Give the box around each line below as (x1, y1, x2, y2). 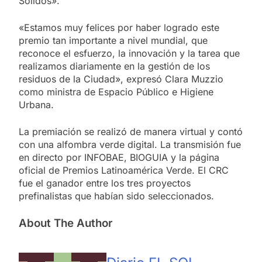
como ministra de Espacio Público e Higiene (19, 85, 213, 98)
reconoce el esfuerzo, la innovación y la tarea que (19, 47, 240, 59)
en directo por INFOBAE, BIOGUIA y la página (19, 151, 219, 163)
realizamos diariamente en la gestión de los (19, 60, 210, 72)
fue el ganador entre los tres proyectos (19, 177, 191, 189)
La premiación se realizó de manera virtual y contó (19, 125, 243, 137)
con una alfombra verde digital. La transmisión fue (19, 138, 241, 150)
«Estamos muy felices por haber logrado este (19, 21, 219, 33)
